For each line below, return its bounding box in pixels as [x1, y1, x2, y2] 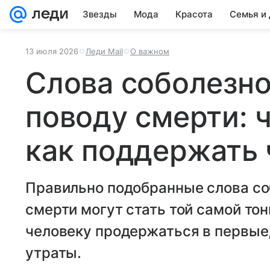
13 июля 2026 [25, 46, 78, 56]
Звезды [83, 8, 117, 20]
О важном [130, 46, 169, 56]
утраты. [25, 244, 82, 262]
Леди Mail [86, 46, 123, 56]
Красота [175, 8, 213, 20]
